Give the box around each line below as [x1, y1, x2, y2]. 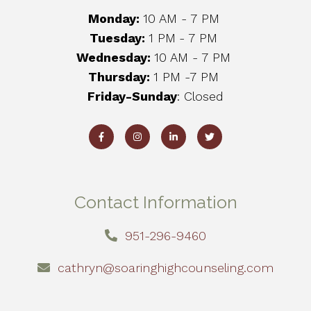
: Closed [177, 88, 224, 103]
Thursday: [88, 69, 153, 84]
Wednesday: [76, 49, 154, 65]
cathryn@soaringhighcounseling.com [58, 260, 274, 275]
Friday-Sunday [87, 88, 177, 103]
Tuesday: [90, 30, 149, 45]
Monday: [87, 10, 143, 26]
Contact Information [74, 191, 237, 212]
